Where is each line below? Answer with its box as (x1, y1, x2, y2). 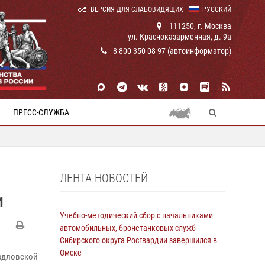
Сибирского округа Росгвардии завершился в (60, 235, 217, 245)
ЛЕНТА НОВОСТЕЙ (60, 171, 148, 185)
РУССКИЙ (202, 5, 231, 14)
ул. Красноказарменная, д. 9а (128, 32, 231, 41)
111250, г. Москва (167, 21, 231, 31)
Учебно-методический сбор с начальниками (60, 211, 213, 220)
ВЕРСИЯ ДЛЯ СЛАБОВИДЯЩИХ (91, 5, 183, 14)
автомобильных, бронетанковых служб (60, 223, 196, 232)
